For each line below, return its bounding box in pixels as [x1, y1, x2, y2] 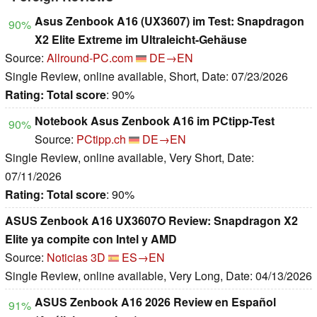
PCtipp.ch [76, 131, 126, 148]
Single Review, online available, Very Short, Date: [5, 149, 254, 166]
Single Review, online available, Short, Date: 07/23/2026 [5, 68, 288, 85]
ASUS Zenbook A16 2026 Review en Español [35, 294, 276, 311]
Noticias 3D [47, 249, 105, 266]
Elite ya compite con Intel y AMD [5, 231, 177, 248]
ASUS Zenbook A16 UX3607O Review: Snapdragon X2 [5, 212, 298, 229]
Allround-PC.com [47, 50, 133, 67]
